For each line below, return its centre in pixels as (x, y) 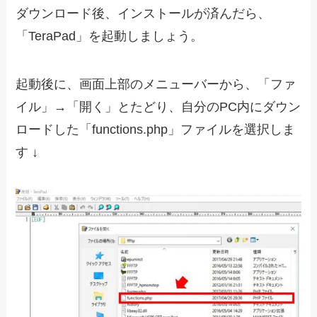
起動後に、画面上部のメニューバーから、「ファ (156, 85)
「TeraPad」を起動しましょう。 (110, 36)
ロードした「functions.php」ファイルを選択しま (156, 130)
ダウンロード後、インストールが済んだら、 (143, 14)
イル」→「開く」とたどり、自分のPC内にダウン (158, 107)
